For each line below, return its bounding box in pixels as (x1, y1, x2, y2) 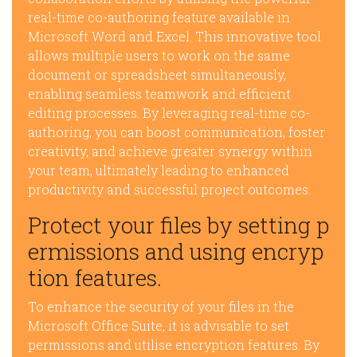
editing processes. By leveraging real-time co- (28, 104, 310, 121)
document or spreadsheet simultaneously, (28, 66, 286, 83)
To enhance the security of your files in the (28, 298, 294, 315)
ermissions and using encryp (28, 237, 324, 266)
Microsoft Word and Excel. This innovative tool (28, 28, 321, 45)
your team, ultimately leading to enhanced (28, 162, 289, 178)
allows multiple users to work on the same (28, 47, 290, 64)
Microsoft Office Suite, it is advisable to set (28, 317, 289, 334)
